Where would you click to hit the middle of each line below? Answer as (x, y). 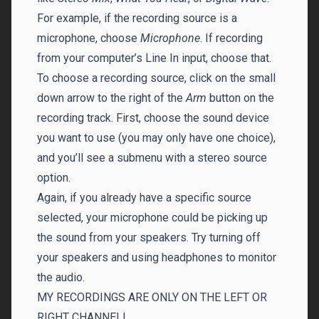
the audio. (61, 277)
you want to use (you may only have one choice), (156, 138)
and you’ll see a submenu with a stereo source (152, 158)
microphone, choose (89, 38)
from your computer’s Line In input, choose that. (154, 58)
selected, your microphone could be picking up (152, 218)
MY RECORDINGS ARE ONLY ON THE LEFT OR (152, 297)
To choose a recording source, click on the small (156, 78)
